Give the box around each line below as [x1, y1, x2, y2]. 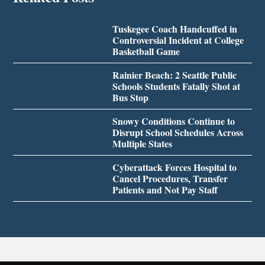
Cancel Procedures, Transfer [112, 172, 228, 186]
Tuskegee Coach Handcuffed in [112, 22, 237, 36]
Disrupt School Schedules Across [112, 125, 243, 140]
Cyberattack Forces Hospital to [112, 160, 237, 174]
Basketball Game [112, 44, 180, 59]
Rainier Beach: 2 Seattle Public [112, 68, 237, 82]
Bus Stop [112, 91, 148, 105]
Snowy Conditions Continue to [112, 114, 235, 128]
